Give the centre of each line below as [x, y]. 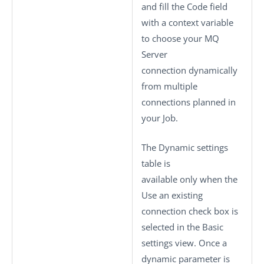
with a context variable [187, 22]
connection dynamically [189, 70]
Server [154, 54]
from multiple [169, 86]
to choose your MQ [180, 38]
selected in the [172, 227]
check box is [212, 211]
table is [156, 163]
